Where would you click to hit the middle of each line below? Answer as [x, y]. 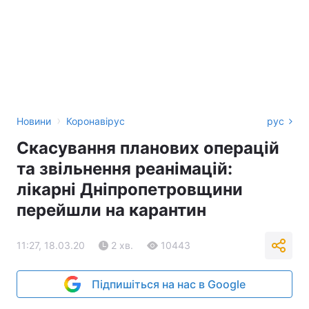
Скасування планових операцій [148, 148]
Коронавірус [96, 121]
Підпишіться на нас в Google [168, 284]
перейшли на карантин [111, 210]
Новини [34, 121]
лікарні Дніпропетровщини [130, 189]
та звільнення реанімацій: [124, 169]
